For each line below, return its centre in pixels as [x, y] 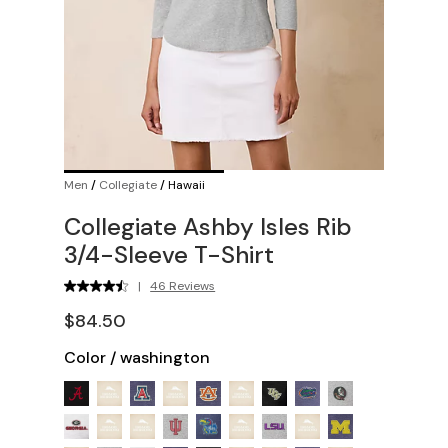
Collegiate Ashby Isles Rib [208, 226]
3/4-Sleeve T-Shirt [169, 254]
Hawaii [186, 184]
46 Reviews [183, 285]
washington [165, 357]
